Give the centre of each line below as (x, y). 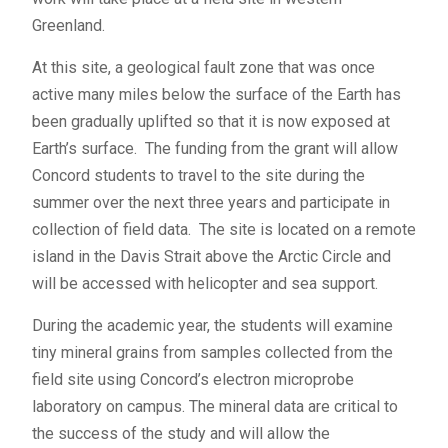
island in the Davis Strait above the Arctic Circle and (211, 256)
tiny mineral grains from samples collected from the (212, 352)
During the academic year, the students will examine (212, 325)
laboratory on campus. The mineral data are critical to (214, 406)
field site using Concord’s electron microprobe (192, 379)
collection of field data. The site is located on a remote (223, 229)
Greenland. (68, 25)
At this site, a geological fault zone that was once (203, 67)
